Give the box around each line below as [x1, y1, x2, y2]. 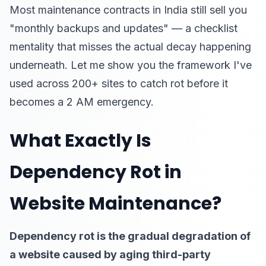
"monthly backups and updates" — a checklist [9, 22, 237, 34]
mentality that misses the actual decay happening [9, 40, 251, 53]
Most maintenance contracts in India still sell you [9, 4, 247, 16]
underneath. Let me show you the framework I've [9, 59, 252, 71]
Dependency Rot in [9, 160, 182, 185]
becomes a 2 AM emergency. [9, 96, 154, 108]
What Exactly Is [9, 128, 151, 153]
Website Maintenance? [9, 191, 221, 216]
